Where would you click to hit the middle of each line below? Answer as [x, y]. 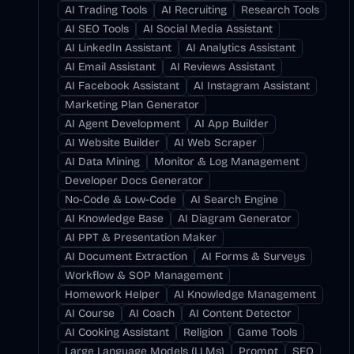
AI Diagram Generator [235, 218]
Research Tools [280, 10]
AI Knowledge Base [114, 218]
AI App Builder [232, 124]
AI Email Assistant [110, 67]
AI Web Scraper [215, 143]
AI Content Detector [240, 313]
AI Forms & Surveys [253, 256]
